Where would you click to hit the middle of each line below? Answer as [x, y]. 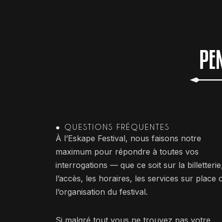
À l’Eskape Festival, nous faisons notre [128, 138]
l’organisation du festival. [102, 192]
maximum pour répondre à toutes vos [127, 151]
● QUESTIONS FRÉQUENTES [112, 127]
